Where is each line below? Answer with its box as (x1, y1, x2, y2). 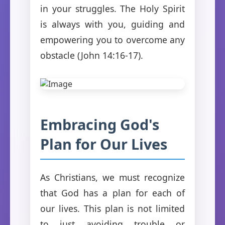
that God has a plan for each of (40, 186, 185, 199)
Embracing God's (40, 114, 159, 134)
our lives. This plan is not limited (40, 202, 185, 214)
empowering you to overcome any (40, 33, 185, 46)
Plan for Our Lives (40, 134, 167, 154)
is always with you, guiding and (40, 18, 185, 30)
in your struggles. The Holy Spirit (40, 2, 185, 15)
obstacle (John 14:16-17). (40, 49, 143, 61)
